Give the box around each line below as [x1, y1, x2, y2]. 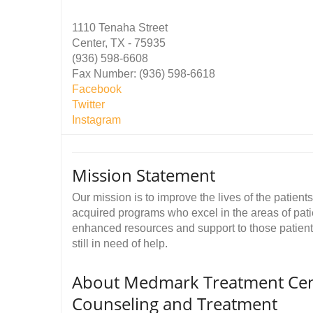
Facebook [72, 83, 122, 95]
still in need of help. [72, 238, 168, 249]
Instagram [72, 114, 121, 126]
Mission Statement [72, 163, 215, 187]
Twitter [72, 99, 105, 110]
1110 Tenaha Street [72, 22, 168, 34]
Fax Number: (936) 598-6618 [72, 68, 215, 80]
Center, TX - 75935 [72, 37, 166, 49]
